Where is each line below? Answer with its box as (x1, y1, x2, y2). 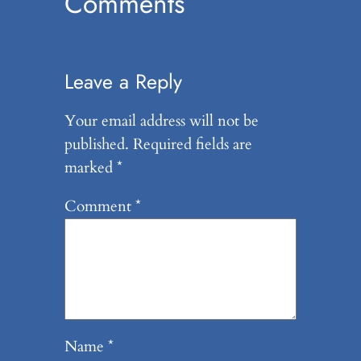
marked (64, 156, 117, 178)
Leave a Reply (64, 67, 182, 97)
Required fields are (132, 133, 252, 155)
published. (64, 133, 129, 155)
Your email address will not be (64, 110, 259, 131)
